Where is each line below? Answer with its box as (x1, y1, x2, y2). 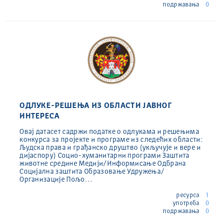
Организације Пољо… (19, 176, 92, 183)
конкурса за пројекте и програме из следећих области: (19, 136, 203, 143)
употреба (172, 200, 201, 207)
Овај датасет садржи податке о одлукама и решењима (19, 128, 199, 135)
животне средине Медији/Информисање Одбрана (19, 160, 186, 167)
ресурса (176, 192, 201, 199)
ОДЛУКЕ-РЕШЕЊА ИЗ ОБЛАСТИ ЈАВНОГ (19, 102, 172, 110)
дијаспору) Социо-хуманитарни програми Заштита (19, 152, 190, 159)
